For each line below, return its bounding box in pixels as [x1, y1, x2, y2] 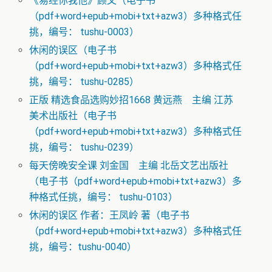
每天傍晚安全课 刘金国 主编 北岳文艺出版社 [29, 160, 229, 172]
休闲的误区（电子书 [29, 44, 117, 56]
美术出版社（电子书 [29, 109, 117, 121]
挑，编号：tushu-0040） [29, 241, 137, 253]
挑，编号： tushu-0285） [29, 75, 140, 87]
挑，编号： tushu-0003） [29, 25, 140, 38]
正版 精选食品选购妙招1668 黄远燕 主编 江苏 [29, 93, 234, 106]
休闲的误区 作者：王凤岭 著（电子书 [29, 209, 190, 222]
